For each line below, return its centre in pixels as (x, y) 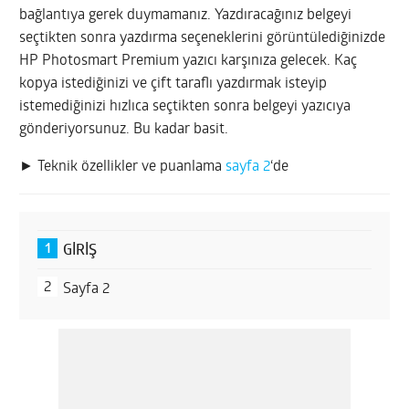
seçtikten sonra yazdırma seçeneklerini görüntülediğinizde (203, 38)
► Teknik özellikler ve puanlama (123, 167)
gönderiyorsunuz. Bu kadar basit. (124, 129)
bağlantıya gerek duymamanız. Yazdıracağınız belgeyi (186, 15)
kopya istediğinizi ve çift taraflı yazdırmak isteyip (173, 84)
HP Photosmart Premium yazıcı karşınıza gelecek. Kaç (189, 61)
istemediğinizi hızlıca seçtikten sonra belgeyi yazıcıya (185, 106)
